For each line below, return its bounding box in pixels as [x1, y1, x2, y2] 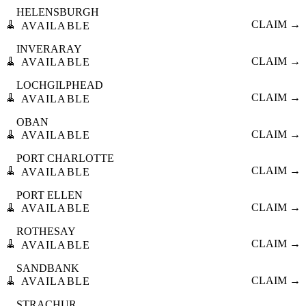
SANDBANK [16, 262, 79, 274]
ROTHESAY [16, 225, 76, 238]
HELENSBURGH [16, 6, 99, 18]
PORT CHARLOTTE [16, 152, 114, 165]
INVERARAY [16, 42, 82, 55]
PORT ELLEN [16, 189, 83, 201]
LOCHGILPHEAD [16, 79, 103, 92]
